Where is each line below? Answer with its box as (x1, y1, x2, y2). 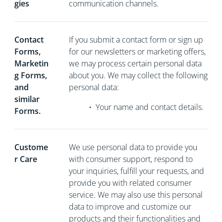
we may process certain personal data (68, 58, 202, 69)
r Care (14, 154, 37, 165)
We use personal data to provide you (68, 142, 197, 153)
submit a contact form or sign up (89, 34, 203, 45)
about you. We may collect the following (68, 70, 208, 81)
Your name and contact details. (95, 102, 204, 112)
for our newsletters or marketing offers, (68, 46, 206, 57)
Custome (14, 142, 48, 153)
